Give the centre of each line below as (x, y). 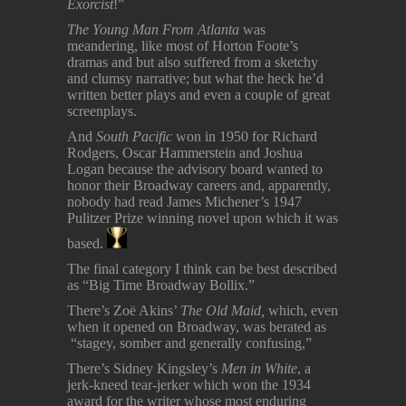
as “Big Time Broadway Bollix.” (161, 285)
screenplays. (102, 111)
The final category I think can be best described (202, 269)
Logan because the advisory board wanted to (195, 169)
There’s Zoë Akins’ (124, 311)
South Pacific (136, 136)
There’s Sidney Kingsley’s (142, 369)
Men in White (257, 369)
